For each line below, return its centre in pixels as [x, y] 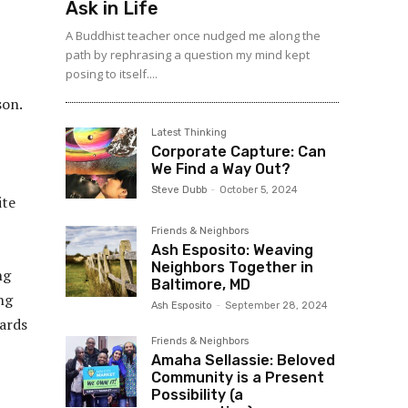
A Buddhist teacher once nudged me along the [193, 35]
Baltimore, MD [201, 284]
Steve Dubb [179, 189]
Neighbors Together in [232, 267]
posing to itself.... [112, 73]
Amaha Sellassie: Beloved [243, 360]
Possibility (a [197, 394]
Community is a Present [238, 377]
